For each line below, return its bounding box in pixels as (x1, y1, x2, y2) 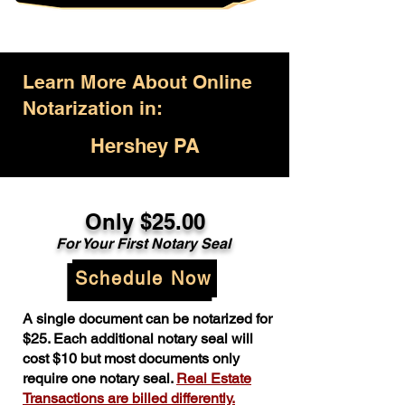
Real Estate (176, 370, 251, 387)
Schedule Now (74, 268, 212, 289)
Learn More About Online (23, 71, 252, 93)
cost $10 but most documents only (23, 350, 240, 367)
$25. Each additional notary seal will (23, 330, 253, 347)
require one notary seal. (23, 370, 176, 387)
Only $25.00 (84, 209, 205, 234)
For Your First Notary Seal (55, 235, 234, 252)
